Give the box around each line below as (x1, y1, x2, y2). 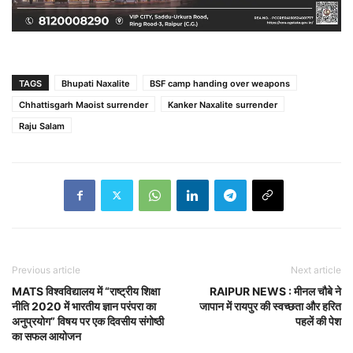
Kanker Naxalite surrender (168, 98, 277, 110)
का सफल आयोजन (12, 329, 81, 343)
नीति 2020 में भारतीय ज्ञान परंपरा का (12, 299, 156, 313)
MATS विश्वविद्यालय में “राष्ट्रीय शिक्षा (12, 284, 160, 298)
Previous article (12, 263, 80, 276)
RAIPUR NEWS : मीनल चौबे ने (210, 284, 341, 298)
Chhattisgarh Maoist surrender (19, 98, 148, 110)
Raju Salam (19, 120, 65, 132)
